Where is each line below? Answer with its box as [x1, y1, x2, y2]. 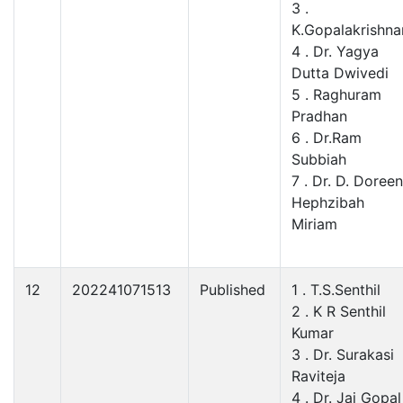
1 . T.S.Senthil [291, 280, 381, 299]
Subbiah [291, 149, 346, 168]
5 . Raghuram [291, 85, 381, 103]
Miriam [291, 214, 337, 233]
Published [200, 280, 265, 299]
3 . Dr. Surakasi [291, 345, 394, 363]
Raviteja [291, 366, 345, 385]
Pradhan [291, 106, 347, 125]
